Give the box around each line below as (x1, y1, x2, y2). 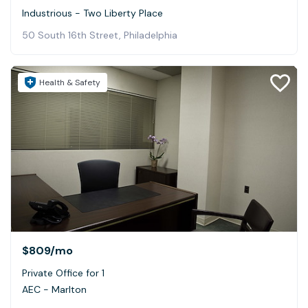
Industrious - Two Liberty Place (22, 6, 163, 19)
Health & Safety (39, 76, 100, 88)
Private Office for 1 (22, 266, 104, 279)
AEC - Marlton (22, 283, 87, 296)
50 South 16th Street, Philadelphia (22, 28, 177, 41)
